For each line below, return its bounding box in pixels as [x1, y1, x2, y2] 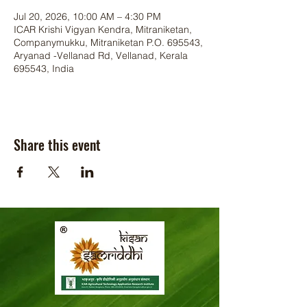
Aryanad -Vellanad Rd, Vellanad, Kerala [14, 49, 188, 62]
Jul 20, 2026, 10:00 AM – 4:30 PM [14, 10, 161, 23]
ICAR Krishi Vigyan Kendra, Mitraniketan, [14, 23, 192, 36]
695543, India [14, 62, 74, 75]
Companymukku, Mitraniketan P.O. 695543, [14, 36, 203, 49]
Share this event [14, 134, 101, 155]
